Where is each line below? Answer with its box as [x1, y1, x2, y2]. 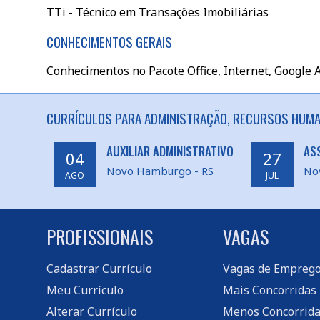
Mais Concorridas [222, 282, 316, 298]
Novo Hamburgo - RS [106, 164, 214, 178]
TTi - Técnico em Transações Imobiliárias [46, 4, 269, 20]
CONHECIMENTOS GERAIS [46, 31, 172, 51]
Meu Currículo [46, 282, 124, 298]
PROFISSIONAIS [46, 223, 153, 251]
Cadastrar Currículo [46, 261, 152, 276]
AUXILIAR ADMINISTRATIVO [106, 142, 234, 160]
